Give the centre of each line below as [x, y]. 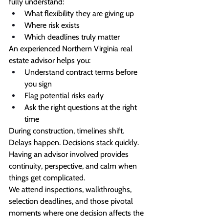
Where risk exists [52, 25]
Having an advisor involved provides [70, 154]
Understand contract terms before [82, 72]
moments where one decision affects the [77, 213]
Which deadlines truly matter [72, 37]
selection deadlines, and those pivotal [72, 201]
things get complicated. [47, 178]
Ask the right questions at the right [82, 108]
